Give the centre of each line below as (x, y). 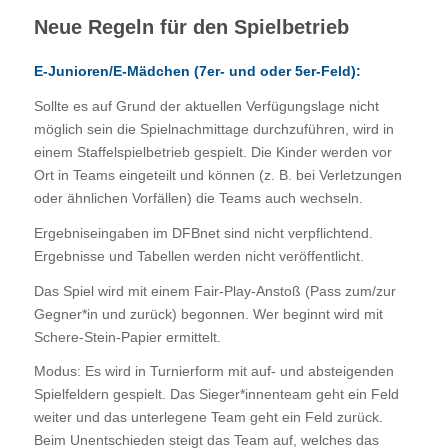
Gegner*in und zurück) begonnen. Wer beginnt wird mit (208, 313)
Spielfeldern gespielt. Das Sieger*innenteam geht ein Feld (216, 394)
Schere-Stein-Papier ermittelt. (127, 336)
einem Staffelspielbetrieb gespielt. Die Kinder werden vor (212, 151)
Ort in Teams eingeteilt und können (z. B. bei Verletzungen (217, 174)
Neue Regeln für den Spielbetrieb (191, 27)
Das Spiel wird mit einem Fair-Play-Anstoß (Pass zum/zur (214, 290)
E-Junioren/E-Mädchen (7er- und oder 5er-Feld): (199, 70)
